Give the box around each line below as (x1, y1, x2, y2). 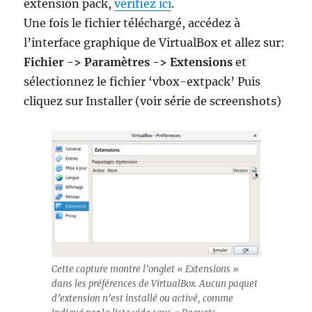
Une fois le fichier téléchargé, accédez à (24, 16, 241, 30)
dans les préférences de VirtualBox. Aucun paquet (52, 278, 258, 290)
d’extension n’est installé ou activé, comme (52, 292, 233, 304)
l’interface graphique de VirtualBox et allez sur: (24, 36, 286, 49)
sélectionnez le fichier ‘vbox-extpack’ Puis (24, 75, 261, 88)
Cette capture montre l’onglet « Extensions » (52, 263, 239, 275)
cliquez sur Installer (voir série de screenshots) (24, 94, 282, 108)
